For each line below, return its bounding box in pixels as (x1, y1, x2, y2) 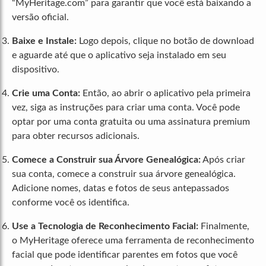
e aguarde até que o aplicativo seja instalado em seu (12, 50, 226, 61)
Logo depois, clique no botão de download (77, 36, 254, 46)
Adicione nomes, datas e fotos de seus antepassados (12, 183, 229, 194)
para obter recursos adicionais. (12, 131, 140, 141)
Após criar (201, 155, 245, 165)
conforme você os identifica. (12, 198, 129, 208)
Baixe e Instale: (12, 36, 77, 46)
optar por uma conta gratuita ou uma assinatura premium (12, 117, 250, 127)
